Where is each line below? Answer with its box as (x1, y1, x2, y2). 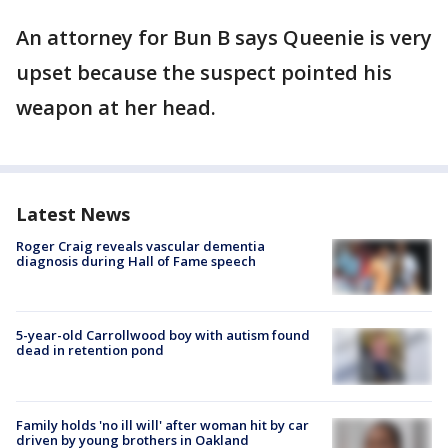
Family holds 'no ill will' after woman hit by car (16, 415, 309, 434)
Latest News (16, 202, 130, 226)
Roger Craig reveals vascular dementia (16, 237, 265, 255)
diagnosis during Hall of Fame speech (16, 252, 256, 270)
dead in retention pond (16, 341, 164, 360)
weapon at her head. (16, 94, 216, 121)
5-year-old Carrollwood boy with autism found (16, 326, 310, 345)
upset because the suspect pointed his (16, 59, 392, 86)
